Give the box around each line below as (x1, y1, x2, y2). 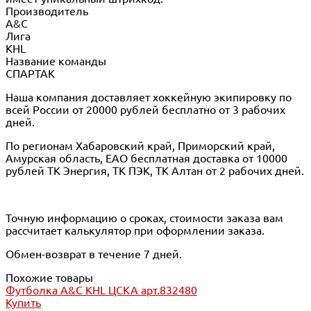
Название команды (6, 54, 106, 67)
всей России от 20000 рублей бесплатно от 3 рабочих (6, 103, 285, 116)
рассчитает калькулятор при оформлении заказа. (6, 224, 264, 237)
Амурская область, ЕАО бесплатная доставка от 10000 (6, 151, 287, 165)
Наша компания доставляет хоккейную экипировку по (6, 90, 292, 103)
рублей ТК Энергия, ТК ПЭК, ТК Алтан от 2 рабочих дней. (6, 164, 304, 177)
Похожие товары (6, 271, 93, 284)
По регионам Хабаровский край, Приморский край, (6, 139, 275, 152)
